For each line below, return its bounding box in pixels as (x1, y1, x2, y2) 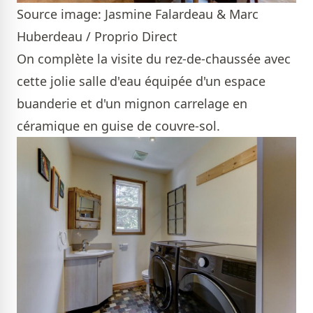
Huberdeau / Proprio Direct (17, 27, 177, 45)
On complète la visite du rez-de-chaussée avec (17, 50, 291, 67)
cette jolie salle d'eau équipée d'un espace (17, 72, 265, 89)
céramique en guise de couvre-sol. (17, 117, 224, 134)
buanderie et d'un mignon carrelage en (17, 94, 247, 112)
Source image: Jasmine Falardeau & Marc (17, 5, 259, 22)
